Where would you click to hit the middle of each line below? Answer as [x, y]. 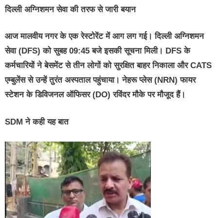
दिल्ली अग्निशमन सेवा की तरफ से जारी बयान [70, 9]
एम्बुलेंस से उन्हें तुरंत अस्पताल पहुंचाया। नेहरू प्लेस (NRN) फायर [100, 80]
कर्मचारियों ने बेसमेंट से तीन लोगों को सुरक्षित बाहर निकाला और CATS [108, 66]
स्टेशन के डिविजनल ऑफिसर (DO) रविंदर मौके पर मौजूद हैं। [95, 95]
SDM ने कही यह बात [37, 122]
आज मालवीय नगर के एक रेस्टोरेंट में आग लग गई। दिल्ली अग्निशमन [104, 36]
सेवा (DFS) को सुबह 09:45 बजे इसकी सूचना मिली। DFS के [98, 51]
